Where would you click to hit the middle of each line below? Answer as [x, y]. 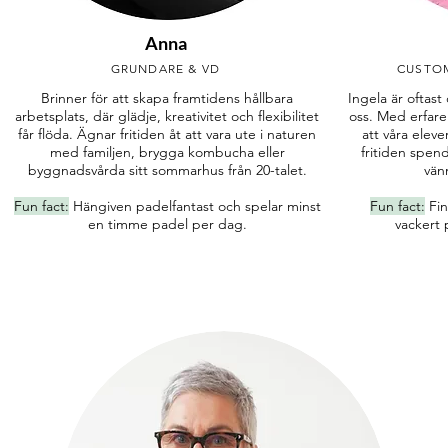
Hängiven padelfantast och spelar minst [194, 206]
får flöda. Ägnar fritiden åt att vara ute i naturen [167, 134]
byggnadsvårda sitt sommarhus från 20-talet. [167, 170]
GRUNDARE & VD [165, 68]
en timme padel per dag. [167, 224]
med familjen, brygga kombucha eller [167, 152]
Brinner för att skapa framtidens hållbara [167, 98]
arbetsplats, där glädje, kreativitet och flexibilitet [167, 116]
